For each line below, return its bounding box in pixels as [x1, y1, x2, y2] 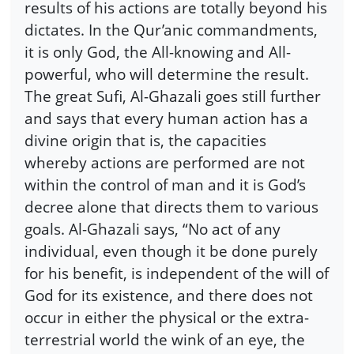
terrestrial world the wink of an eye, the [24, 328, 305, 350]
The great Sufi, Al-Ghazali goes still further [24, 85, 321, 107]
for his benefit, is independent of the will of [24, 262, 329, 284]
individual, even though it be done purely [24, 239, 318, 262]
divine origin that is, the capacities [24, 129, 266, 151]
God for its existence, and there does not [24, 284, 313, 306]
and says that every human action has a [24, 107, 308, 129]
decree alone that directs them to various [24, 195, 318, 217]
